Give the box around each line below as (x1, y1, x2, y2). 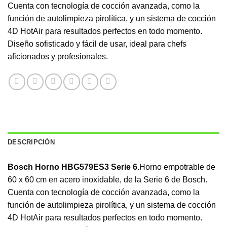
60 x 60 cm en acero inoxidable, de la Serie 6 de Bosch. (8, 175, 207, 184)
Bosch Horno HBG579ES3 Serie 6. (8, 163, 139, 172)
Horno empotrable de (139, 163, 215, 172)
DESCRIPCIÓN (8, 138, 55, 146)
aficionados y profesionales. (8, 52, 108, 61)
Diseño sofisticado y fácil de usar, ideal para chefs (8, 40, 186, 49)
